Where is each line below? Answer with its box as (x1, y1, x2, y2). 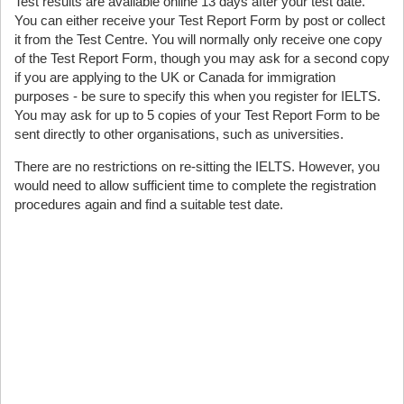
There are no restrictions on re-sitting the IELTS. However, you (14, 159, 380, 174)
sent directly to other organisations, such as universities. (14, 126, 344, 142)
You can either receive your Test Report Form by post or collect (14, 13, 385, 28)
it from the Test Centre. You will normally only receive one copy (14, 32, 382, 47)
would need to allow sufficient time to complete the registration (14, 178, 376, 193)
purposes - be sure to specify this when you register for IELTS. (14, 88, 381, 104)
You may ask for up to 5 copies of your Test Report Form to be (14, 107, 380, 123)
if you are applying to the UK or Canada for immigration (14, 69, 335, 85)
